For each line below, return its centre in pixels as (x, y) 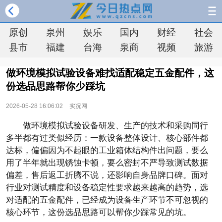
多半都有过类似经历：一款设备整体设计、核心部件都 (107, 138)
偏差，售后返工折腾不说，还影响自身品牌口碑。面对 (107, 175)
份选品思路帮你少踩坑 (55, 86)
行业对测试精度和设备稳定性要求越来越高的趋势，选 (107, 188)
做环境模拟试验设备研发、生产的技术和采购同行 (115, 126)
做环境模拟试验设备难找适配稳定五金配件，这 (110, 73)
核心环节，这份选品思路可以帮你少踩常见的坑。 (99, 212)
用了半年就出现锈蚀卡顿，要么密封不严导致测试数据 (107, 163)
